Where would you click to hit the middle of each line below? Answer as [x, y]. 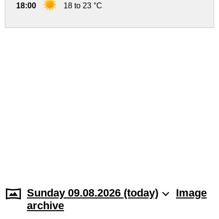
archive [45, 206]
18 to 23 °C [83, 6]
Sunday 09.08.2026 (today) [93, 193]
